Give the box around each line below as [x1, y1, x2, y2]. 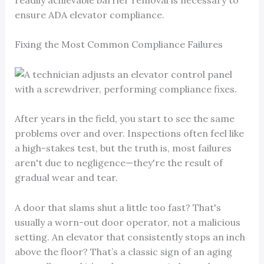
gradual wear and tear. [14, 171, 118, 184]
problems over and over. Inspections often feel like [14, 127, 244, 140]
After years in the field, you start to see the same [14, 113, 235, 125]
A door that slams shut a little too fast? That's [14, 202, 221, 214]
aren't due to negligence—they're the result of [14, 157, 223, 169]
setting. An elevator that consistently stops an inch [14, 231, 245, 243]
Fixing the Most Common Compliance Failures [14, 38, 223, 51]
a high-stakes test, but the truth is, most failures [14, 142, 232, 154]
